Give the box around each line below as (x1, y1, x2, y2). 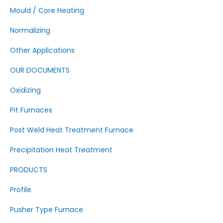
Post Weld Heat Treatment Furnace (10, 125, 133, 135)
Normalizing (10, 25, 50, 35)
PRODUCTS (10, 165, 47, 175)
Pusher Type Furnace (10, 205, 83, 215)
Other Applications (10, 45, 75, 55)
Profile (10, 185, 31, 195)
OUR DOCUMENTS (10, 65, 70, 75)
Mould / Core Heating (10, 5, 84, 15)
